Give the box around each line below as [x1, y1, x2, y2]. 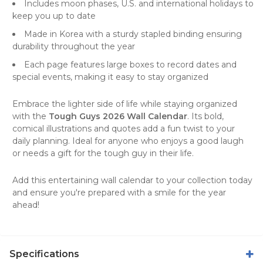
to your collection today [153, 174, 252, 186]
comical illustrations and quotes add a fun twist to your [12, 123, 235, 134]
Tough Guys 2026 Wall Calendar [49, 110, 187, 122]
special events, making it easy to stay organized [12, 71, 208, 82]
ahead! [12, 199, 39, 210]
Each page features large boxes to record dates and [24, 59, 237, 70]
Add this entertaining [12, 174, 101, 186]
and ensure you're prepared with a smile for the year [12, 187, 226, 198]
